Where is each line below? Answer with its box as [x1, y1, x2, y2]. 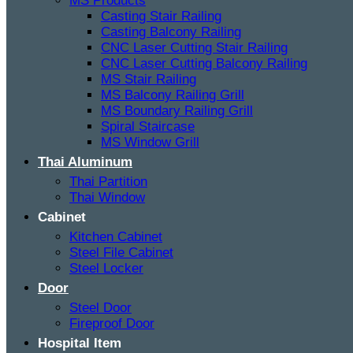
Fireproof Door [69, 315, 154, 331]
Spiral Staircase [101, 118, 195, 134]
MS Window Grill [101, 134, 199, 150]
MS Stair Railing [101, 71, 196, 87]
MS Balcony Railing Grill [101, 87, 244, 102]
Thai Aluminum [38, 154, 132, 169]
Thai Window [69, 189, 145, 205]
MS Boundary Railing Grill [101, 102, 253, 118]
